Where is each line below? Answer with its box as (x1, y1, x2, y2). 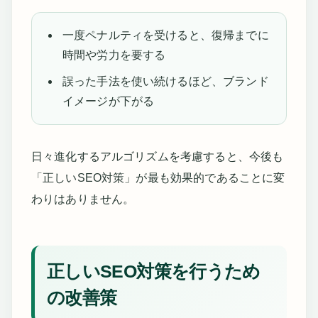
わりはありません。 (31, 193, 135, 206)
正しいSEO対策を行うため (46, 261, 261, 282)
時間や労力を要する (62, 49, 166, 62)
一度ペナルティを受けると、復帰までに (62, 29, 269, 42)
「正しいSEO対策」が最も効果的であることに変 (31, 172, 285, 185)
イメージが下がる (62, 95, 155, 108)
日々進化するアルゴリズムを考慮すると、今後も (31, 150, 284, 163)
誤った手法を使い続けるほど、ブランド (62, 75, 269, 88)
